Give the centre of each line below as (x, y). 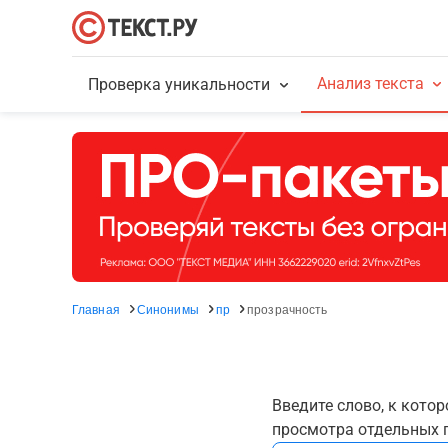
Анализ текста (370, 83)
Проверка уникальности (179, 84)
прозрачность (287, 308)
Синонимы (167, 308)
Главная (96, 308)
